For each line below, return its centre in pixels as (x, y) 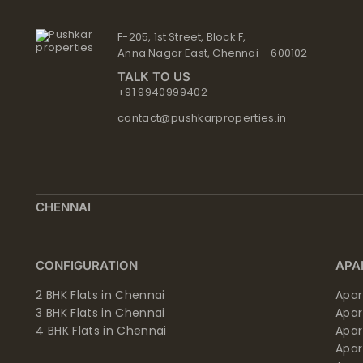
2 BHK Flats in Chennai (100, 295)
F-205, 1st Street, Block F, (182, 37)
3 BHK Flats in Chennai (100, 312)
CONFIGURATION (87, 265)
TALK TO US (154, 77)
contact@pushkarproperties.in (202, 117)
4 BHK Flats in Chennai (101, 330)
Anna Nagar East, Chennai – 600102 (213, 53)
